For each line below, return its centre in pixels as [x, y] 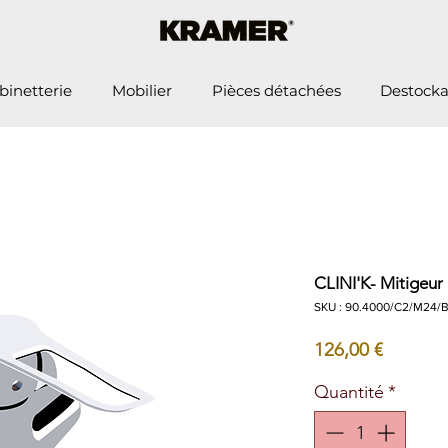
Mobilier [142, 90]
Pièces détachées [276, 90]
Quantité [349, 392]
